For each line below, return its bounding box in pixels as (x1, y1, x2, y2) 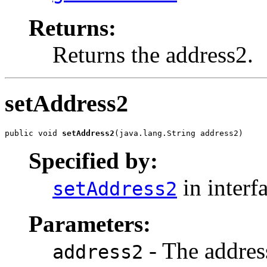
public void (5, 129, 62, 138)
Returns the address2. (52, 41, 253, 67)
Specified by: (29, 148, 158, 174)
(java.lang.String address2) (114, 129, 243, 138)
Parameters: (29, 211, 151, 237)
